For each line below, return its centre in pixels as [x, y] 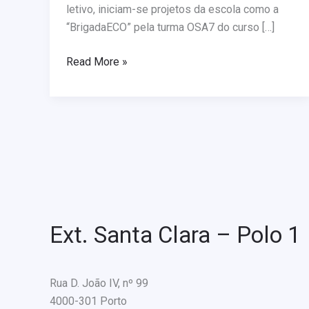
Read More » [97, 62]
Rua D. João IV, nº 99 [99, 283]
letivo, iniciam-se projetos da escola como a [172, 10]
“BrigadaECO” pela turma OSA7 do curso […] [170, 28]
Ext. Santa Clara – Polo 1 [175, 235]
